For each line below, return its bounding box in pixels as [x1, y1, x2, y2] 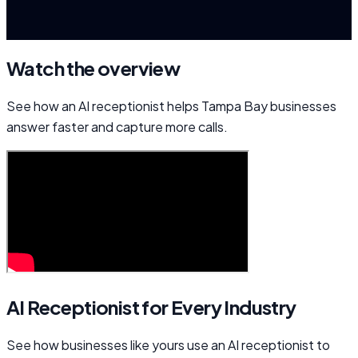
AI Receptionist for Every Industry [6, 294, 296, 319]
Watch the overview [6, 55, 181, 80]
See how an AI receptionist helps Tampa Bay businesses [6, 97, 336, 114]
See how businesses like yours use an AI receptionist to [6, 336, 330, 353]
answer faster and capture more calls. [6, 117, 228, 135]
